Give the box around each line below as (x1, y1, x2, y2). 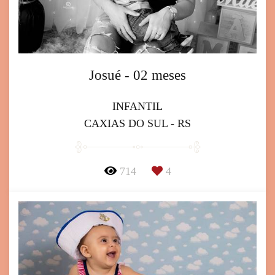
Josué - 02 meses (89, 67, 186, 83)
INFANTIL (112, 99, 163, 112)
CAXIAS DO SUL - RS (84, 117, 191, 130)
